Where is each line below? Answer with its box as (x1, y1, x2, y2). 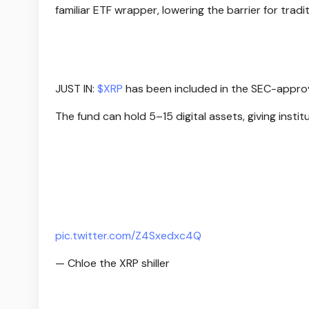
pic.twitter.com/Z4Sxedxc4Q (55, 228, 201, 243)
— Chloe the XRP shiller (55, 255, 170, 270)
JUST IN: (55, 81, 97, 96)
